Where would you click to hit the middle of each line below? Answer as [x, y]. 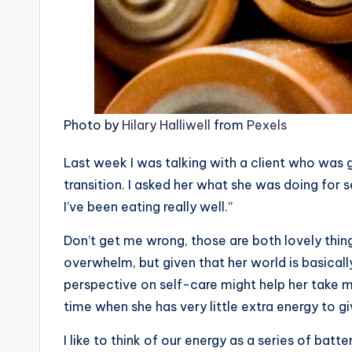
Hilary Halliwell [166, 125]
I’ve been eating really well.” [148, 206]
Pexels [267, 125]
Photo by [93, 125]
